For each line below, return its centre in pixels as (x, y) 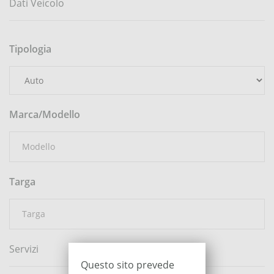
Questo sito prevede (128, 265)
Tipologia (30, 49)
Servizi (24, 249)
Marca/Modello (45, 114)
